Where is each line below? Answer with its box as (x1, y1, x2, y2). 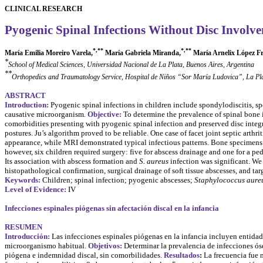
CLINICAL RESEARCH (5, 5, 82, 13)
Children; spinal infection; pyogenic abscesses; (41, 175, 194, 184)
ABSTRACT (5, 90, 46, 100)
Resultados (164, 250, 200, 259)
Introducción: (5, 231, 50, 241)
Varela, (72, 49, 93, 57)
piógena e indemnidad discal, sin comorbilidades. (5, 250, 162, 259)
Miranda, (153, 49, 181, 57)
